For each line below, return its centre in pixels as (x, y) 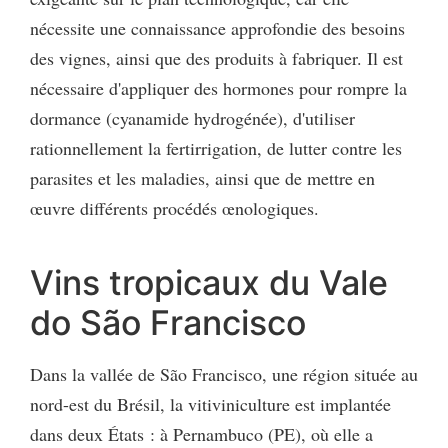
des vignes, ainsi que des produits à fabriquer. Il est (216, 57)
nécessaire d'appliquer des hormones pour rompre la (218, 87)
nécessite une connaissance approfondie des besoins (217, 27)
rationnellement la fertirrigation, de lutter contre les (216, 147)
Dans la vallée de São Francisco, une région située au (224, 373)
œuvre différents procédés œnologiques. (174, 207)
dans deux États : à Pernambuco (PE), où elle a (201, 433)
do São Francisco (168, 322)
